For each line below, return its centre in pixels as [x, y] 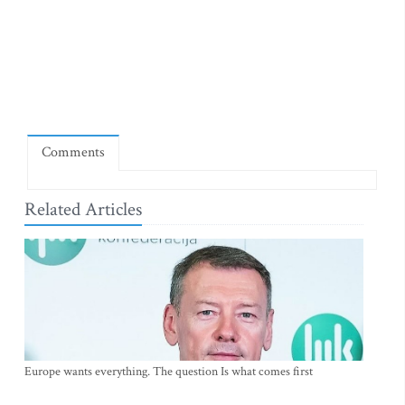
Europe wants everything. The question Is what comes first [169, 372]
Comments [73, 152]
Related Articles [83, 209]
